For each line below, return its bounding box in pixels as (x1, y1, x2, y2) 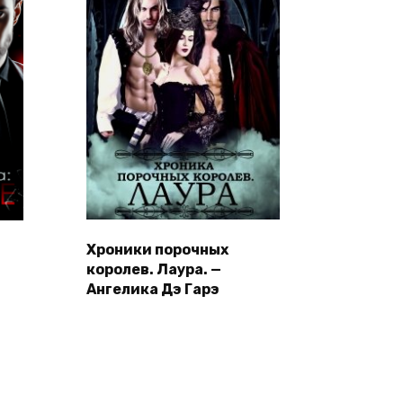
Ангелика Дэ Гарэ (86, 281, 219, 299)
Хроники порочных (86, 241, 228, 259)
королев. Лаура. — (86, 261, 221, 279)
